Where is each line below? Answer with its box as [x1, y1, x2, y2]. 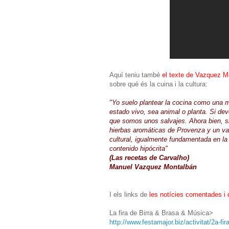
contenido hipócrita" [109, 144, 168, 152]
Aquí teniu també [109, 71, 162, 79]
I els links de [109, 190, 147, 198]
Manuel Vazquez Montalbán [109, 163, 197, 171]
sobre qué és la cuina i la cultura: [109, 80, 208, 88]
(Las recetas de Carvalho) [109, 153, 189, 162]
